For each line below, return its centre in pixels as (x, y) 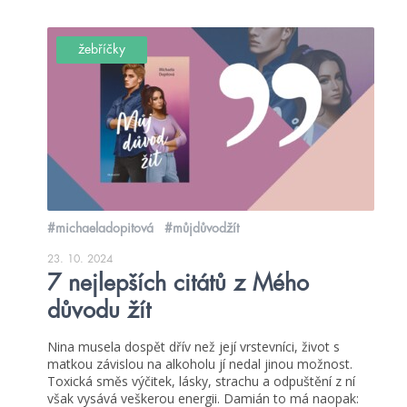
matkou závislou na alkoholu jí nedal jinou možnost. (200, 364)
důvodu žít (99, 311)
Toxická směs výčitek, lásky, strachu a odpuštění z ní (201, 382)
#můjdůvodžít (202, 228)
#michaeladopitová (100, 228)
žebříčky (102, 50)
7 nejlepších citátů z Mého (178, 283)
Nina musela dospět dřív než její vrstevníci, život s (194, 347)
